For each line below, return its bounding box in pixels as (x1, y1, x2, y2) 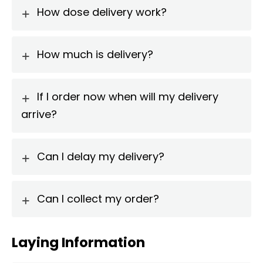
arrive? (21, 107, 57, 122)
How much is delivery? (36, 47, 153, 62)
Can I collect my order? (36, 191, 159, 207)
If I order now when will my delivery (36, 89, 218, 104)
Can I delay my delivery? (36, 149, 164, 164)
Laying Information (12, 233, 145, 252)
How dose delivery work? (36, 5, 167, 20)
